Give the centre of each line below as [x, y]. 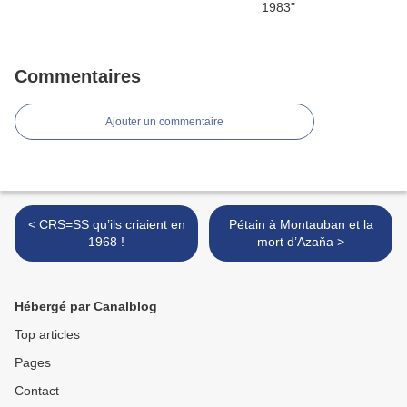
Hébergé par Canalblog [86, 307]
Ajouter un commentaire [164, 122]
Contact [37, 391]
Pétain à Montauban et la [301, 225]
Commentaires [78, 77]
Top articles [47, 335]
